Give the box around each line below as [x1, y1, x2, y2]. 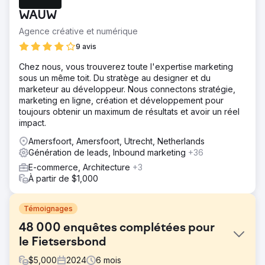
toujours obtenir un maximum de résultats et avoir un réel [19, 106, 240, 117]
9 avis [76, 42, 96, 51]
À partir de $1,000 [28, 173, 98, 183]
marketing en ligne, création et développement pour [19, 95, 224, 105]
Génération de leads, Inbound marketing [28, 147, 188, 157]
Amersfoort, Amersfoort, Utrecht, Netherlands [28, 136, 205, 146]
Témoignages [24, 204, 73, 213]
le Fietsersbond [19, 236, 106, 249]
